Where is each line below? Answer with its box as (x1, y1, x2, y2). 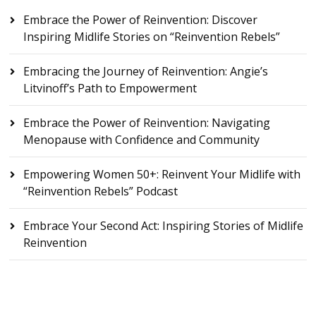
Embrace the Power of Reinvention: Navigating (23, 114, 271, 130)
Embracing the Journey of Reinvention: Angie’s (23, 63, 269, 79)
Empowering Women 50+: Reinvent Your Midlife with (23, 166, 301, 182)
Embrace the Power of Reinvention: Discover (23, 11, 258, 28)
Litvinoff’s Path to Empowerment (23, 80, 197, 96)
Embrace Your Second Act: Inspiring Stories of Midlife (23, 217, 304, 233)
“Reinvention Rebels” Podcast (23, 183, 178, 199)
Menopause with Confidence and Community (23, 131, 260, 147)
